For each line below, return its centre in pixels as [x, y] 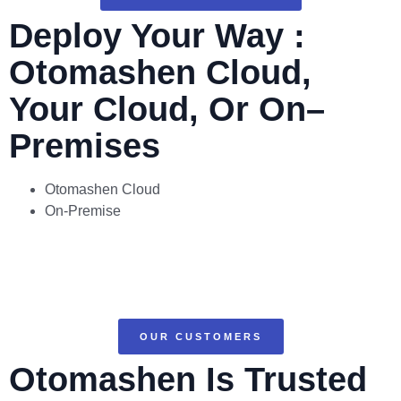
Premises [85, 146]
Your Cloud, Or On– [167, 109]
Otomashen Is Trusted [188, 380]
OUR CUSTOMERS [200, 337]
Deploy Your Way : [157, 36]
